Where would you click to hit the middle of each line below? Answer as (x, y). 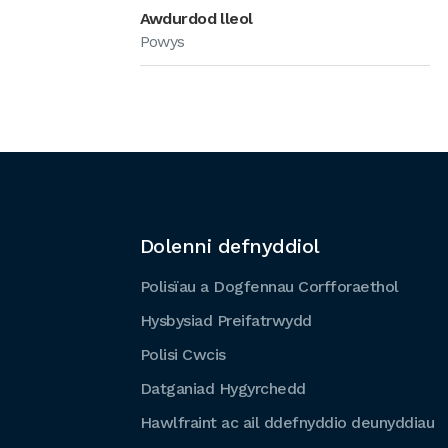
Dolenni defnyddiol (229, 246)
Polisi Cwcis (182, 354)
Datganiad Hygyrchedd (222, 388)
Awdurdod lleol (196, 18)
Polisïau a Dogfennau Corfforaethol (269, 286)
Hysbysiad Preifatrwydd (225, 320)
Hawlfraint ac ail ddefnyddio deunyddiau (286, 422)
